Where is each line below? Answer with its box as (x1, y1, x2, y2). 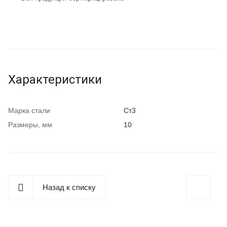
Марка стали (8, 106, 50, 115)
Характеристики (8, 72, 102, 87)
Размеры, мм (8, 120, 52, 129)
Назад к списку (43, 182, 96, 192)
